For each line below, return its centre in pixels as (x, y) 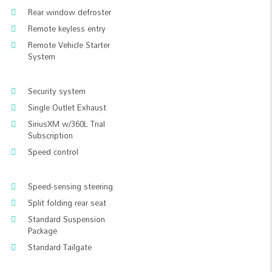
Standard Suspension (66, 219)
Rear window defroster (70, 12)
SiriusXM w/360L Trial (66, 124)
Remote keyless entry (67, 29)
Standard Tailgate (60, 247)
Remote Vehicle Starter (69, 45)
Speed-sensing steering (70, 186)
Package (42, 231)
